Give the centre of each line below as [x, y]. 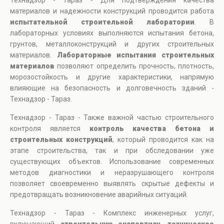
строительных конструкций [61, 140]
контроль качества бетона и [152, 129]
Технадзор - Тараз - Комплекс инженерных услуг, [112, 213]
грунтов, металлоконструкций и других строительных [112, 44]
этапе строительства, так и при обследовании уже [112, 151]
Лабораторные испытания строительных [135, 55]
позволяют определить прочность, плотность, [134, 66]
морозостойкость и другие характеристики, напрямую [112, 77]
